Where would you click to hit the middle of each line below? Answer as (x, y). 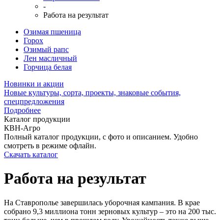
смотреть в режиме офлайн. (50, 146)
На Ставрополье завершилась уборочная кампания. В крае (102, 202)
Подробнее (22, 110)
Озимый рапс (46, 49)
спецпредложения (34, 101)
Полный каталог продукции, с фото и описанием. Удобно (101, 137)
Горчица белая (48, 67)
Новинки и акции (34, 84)
